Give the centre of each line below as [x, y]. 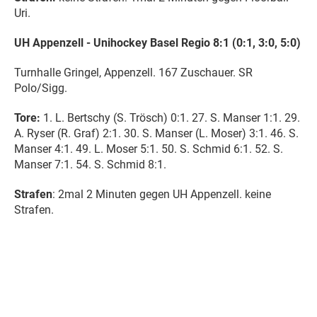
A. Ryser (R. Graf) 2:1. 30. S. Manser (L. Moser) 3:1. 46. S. [156, 133]
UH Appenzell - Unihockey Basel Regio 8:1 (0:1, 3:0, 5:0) [157, 42]
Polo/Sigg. [41, 88]
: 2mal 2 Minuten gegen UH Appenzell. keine [162, 194]
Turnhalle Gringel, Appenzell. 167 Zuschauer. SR [133, 72]
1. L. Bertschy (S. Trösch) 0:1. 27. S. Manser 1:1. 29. [170, 117]
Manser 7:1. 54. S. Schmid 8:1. [90, 164]
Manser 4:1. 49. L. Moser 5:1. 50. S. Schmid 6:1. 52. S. [149, 149]
